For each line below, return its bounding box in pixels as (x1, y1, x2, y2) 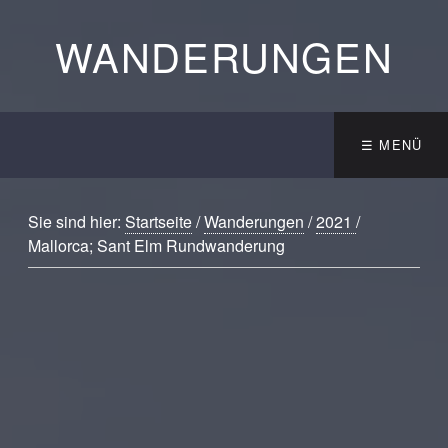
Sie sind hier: (28, 210, 126, 233)
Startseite (125, 210, 193, 233)
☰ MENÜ (360, 135, 423, 154)
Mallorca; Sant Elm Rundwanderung (28, 234, 286, 257)
